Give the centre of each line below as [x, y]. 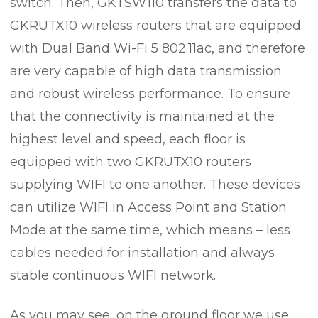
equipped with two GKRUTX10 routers [131, 162]
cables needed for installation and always [142, 253]
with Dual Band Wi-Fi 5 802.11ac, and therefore [158, 48]
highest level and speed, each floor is [128, 139]
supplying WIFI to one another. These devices [155, 185]
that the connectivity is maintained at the [142, 116]
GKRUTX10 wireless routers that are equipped [155, 26]
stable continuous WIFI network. [113, 275]
